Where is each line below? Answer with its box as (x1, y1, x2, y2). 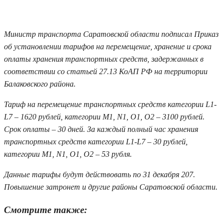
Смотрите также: (4, 204, 87, 215)
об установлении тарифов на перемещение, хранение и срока (4, 42, 212, 51)
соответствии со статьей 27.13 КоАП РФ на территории (4, 67, 208, 76)
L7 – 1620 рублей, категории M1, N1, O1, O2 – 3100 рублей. (4, 112, 205, 121)
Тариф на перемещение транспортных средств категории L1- (4, 100, 217, 109)
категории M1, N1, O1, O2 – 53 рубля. (4, 149, 132, 158)
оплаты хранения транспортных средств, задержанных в (4, 54, 204, 63)
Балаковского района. (4, 79, 76, 88)
